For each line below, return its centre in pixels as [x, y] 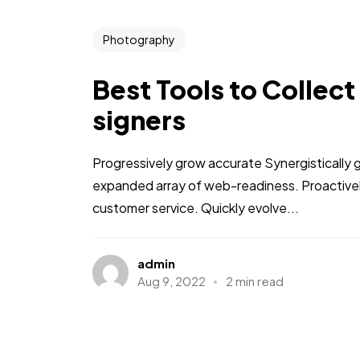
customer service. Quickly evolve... [196, 208]
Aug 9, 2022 [171, 281]
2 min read [254, 281]
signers [139, 120]
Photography [139, 40]
